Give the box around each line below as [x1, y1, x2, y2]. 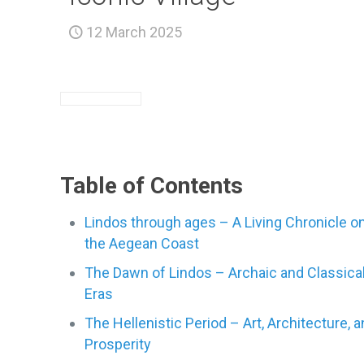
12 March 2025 [86, 24, 182, 41]
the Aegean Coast [84, 235, 200, 252]
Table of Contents [60, 172, 244, 199]
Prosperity [84, 336, 152, 353]
